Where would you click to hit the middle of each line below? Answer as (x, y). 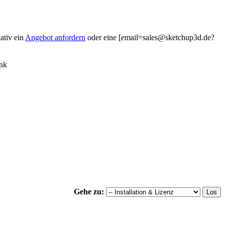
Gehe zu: (89, 191)
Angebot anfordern (55, 37)
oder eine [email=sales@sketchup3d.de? (150, 37)
